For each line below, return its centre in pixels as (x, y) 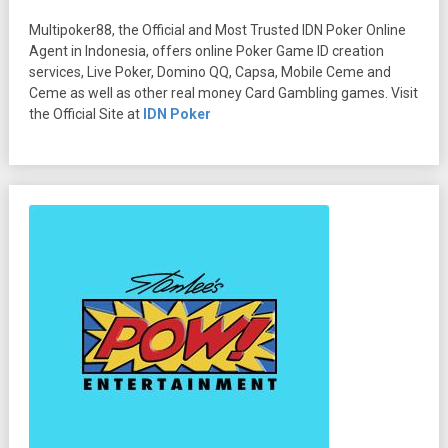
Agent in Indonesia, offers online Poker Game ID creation (206, 50)
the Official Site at (85, 113)
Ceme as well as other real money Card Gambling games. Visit (223, 92)
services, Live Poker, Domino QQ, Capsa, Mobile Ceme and (209, 71)
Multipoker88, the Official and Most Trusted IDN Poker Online (217, 29)
